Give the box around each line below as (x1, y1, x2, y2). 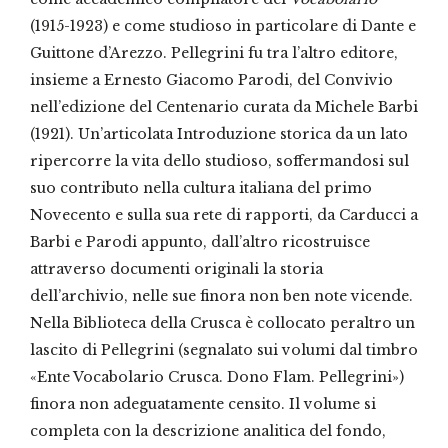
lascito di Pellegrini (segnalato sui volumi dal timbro (30, 341, 418, 360)
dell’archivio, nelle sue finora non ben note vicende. (30, 287, 413, 306)
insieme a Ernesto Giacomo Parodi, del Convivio (30, 71, 393, 90)
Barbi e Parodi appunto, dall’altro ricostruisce (30, 233, 370, 252)
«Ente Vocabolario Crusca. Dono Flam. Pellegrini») (30, 368, 404, 387)
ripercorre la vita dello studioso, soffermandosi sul (30, 152, 409, 171)
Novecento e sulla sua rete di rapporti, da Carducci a (30, 206, 418, 225)
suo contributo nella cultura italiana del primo (30, 179, 372, 198)
